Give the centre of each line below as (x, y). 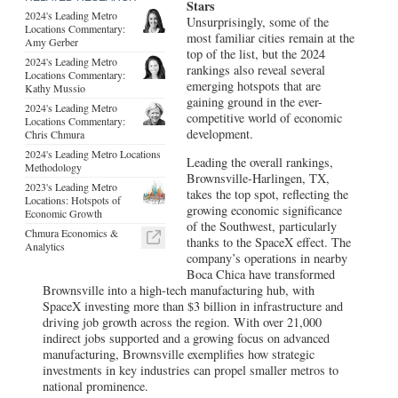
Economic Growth (64, 213)
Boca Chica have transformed (261, 275)
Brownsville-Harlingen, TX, (259, 179)
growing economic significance (265, 211)
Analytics (45, 246)
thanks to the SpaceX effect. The (269, 243)
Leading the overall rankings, (260, 163)
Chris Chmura (55, 134)
